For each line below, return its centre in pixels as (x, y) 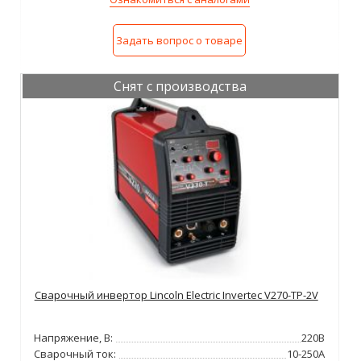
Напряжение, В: (74, 338)
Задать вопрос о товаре (180, 40)
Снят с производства (180, 86)
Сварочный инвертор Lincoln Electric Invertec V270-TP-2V (176, 295)
